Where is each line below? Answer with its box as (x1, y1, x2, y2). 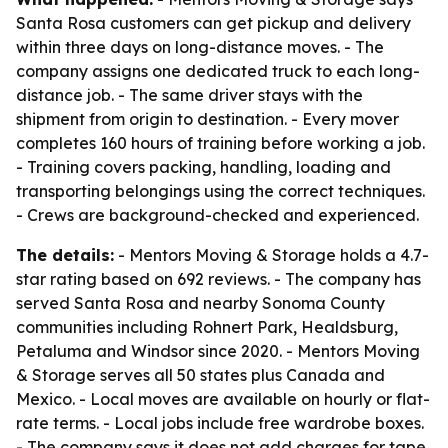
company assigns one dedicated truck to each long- (16, 61, 420, 81)
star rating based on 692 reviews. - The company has (16, 269, 421, 289)
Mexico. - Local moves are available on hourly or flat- (16, 389, 430, 409)
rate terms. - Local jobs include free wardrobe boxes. (16, 413, 424, 433)
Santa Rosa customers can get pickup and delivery (16, 13, 411, 33)
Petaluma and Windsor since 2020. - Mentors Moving (16, 341, 420, 361)
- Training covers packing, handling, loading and (16, 157, 391, 177)
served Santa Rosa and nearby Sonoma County (16, 293, 385, 313)
